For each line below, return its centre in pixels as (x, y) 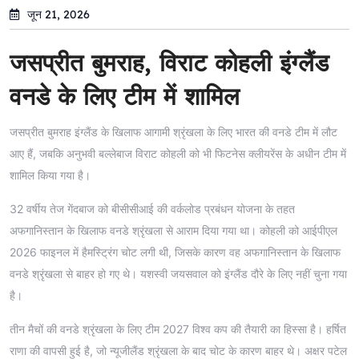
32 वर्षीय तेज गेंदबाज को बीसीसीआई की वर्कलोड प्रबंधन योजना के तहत (152, 208)
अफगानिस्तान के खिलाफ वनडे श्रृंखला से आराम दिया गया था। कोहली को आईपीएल (173, 230)
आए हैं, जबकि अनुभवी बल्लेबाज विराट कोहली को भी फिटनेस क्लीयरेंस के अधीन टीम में (178, 153)
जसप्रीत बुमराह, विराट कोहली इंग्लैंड (169, 62)
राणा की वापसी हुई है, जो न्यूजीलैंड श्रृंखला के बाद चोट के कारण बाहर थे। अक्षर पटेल (178, 350)
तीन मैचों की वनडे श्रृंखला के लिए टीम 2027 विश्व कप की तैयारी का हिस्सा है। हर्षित (178, 329)
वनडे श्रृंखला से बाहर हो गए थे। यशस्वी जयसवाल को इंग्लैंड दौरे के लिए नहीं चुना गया (178, 273)
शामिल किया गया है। (50, 175)
